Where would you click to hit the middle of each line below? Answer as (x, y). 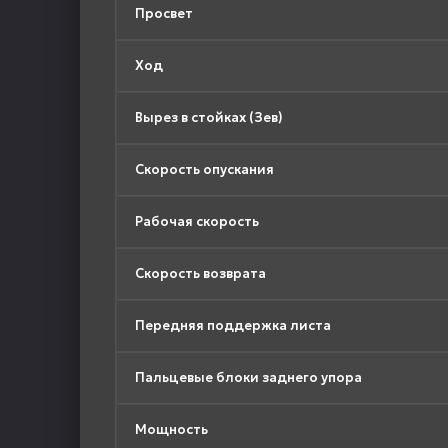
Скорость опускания (204, 169)
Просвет (164, 13)
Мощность (171, 429)
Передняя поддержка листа (233, 325)
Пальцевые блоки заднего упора (248, 377)
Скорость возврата (200, 273)
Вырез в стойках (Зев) (209, 117)
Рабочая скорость (197, 221)
